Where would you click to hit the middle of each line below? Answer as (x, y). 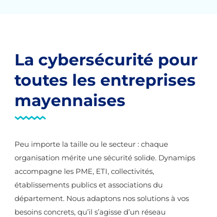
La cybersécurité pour (106, 60)
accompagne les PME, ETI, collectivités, (84, 171)
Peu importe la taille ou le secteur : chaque (91, 144)
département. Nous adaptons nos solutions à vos (102, 198)
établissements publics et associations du (89, 185)
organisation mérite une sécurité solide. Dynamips (105, 158)
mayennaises (70, 100)
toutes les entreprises (105, 80)
